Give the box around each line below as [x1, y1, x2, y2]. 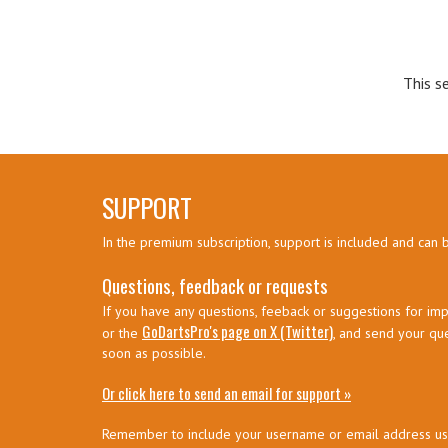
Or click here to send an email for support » [102, 382, 351, 404]
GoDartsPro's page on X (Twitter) [142, 320, 333, 342]
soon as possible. [102, 344, 206, 362]
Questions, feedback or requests [102, 271, 328, 299]
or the [102, 324, 142, 342]
